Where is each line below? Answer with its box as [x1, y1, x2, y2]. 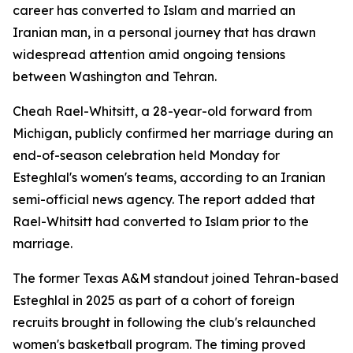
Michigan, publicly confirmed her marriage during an [13, 125, 333, 141]
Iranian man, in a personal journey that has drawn [13, 24, 316, 40]
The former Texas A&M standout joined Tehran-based [13, 270, 339, 286]
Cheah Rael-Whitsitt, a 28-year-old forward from [13, 103, 312, 119]
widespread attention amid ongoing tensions [13, 46, 285, 62]
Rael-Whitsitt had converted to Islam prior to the [13, 214, 309, 229]
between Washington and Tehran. [13, 69, 217, 84]
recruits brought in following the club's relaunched [13, 314, 316, 330]
